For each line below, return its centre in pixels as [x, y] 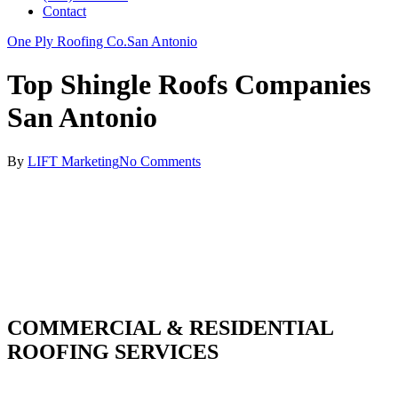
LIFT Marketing [73, 161]
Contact [64, 11]
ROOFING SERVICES [113, 351]
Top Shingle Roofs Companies [189, 85]
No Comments [160, 161]
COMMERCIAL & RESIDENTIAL [170, 327]
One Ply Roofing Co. [67, 41]
